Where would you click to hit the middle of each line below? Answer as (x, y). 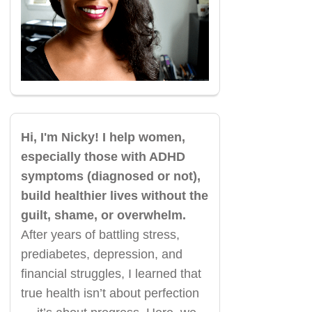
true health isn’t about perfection (110, 294)
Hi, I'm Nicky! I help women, (103, 138)
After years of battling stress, (100, 235)
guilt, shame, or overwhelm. (103, 216)
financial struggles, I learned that (111, 274)
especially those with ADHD (103, 157)
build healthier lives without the (114, 196)
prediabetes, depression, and (101, 255)
